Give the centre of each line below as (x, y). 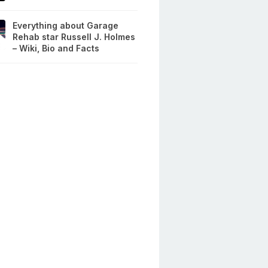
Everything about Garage (66, 26)
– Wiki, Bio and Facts (56, 48)
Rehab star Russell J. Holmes (74, 37)
